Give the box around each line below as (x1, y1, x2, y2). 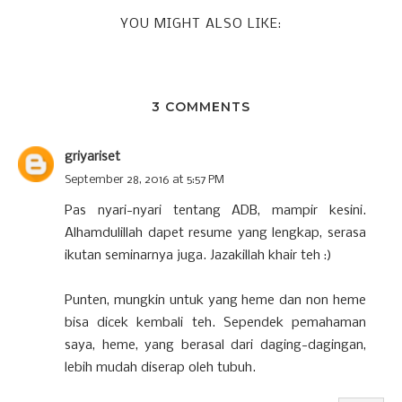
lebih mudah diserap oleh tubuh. (65, 360, 256, 375)
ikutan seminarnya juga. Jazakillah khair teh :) (65, 248, 332, 263)
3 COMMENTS (152, 98, 250, 115)
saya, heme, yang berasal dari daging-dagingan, (65, 337, 366, 353)
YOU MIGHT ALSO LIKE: (120, 16, 282, 31)
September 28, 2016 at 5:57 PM (65, 173, 224, 186)
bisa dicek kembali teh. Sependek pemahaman (65, 315, 366, 330)
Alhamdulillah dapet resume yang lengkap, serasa (65, 225, 366, 240)
